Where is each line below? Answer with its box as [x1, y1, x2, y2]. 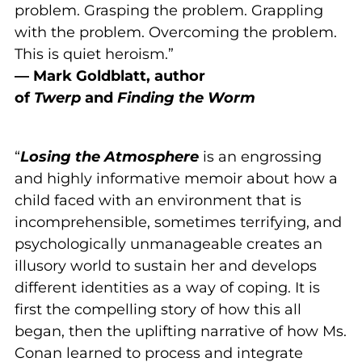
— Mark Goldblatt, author [15, 66, 205, 85]
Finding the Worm [117, 88, 255, 107]
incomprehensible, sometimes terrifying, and [15, 213, 342, 231]
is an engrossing [203, 147, 322, 166]
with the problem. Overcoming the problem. [15, 23, 337, 41]
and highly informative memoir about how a [15, 169, 338, 187]
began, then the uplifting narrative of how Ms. [15, 322, 347, 340]
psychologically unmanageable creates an [15, 234, 322, 253]
